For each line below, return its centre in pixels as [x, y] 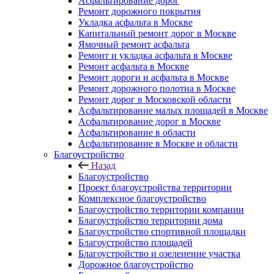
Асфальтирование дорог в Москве [150, 121]
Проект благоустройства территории [155, 187]
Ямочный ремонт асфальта [134, 44]
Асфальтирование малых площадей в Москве [173, 110]
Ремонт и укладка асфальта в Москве [155, 55]
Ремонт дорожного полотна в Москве [157, 88]
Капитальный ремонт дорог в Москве [157, 33]
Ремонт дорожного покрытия [139, 11]
